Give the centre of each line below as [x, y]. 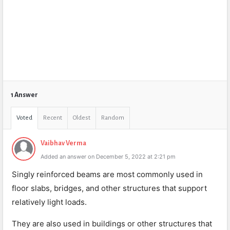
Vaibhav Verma [63, 143]
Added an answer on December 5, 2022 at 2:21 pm [108, 157]
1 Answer [24, 95]
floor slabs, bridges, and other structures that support [109, 188]
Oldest [82, 118]
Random [113, 118]
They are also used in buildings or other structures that [112, 224]
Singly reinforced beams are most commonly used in [107, 174]
